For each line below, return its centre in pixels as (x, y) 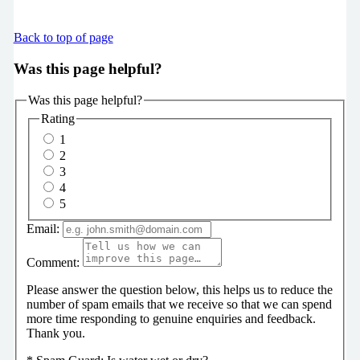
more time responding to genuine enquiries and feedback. (171, 319)
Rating (57, 119)
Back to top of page (63, 38)
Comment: (53, 263)
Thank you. (55, 333)
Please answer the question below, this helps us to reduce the (179, 290)
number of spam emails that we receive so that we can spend (179, 305)
